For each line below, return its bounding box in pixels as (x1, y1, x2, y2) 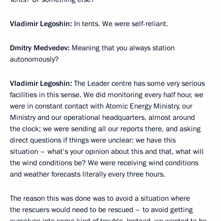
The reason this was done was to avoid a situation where (10, 193, 190, 203)
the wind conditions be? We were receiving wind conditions (10, 158, 198, 168)
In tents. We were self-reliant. (72, 19, 168, 29)
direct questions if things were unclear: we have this (10, 135, 176, 145)
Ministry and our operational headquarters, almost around (10, 112, 195, 122)
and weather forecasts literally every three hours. (10, 169, 165, 179)
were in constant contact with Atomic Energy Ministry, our (10, 101, 192, 111)
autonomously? (10, 54, 59, 64)
